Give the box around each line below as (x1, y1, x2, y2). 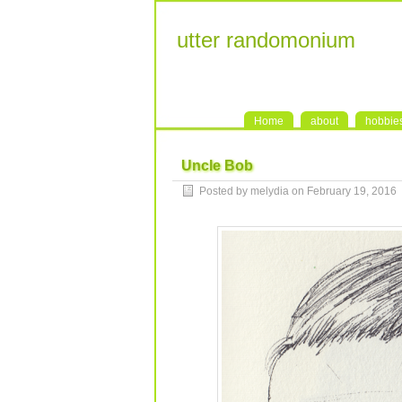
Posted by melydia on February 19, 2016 (199, 185, 397, 197)
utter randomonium (177, 28, 355, 52)
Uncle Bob (181, 158, 253, 173)
